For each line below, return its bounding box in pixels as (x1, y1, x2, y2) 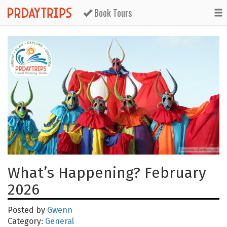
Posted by (8, 205, 47, 215)
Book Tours (92, 6, 132, 19)
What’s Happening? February (8, 164, 206, 182)
